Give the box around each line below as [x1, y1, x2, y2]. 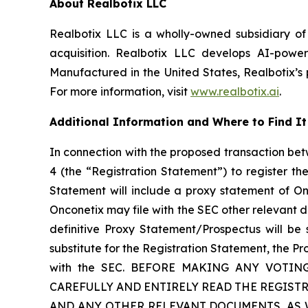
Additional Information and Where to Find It [49, 114, 307, 129]
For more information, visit [49, 84, 190, 98]
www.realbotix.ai [190, 84, 279, 98]
